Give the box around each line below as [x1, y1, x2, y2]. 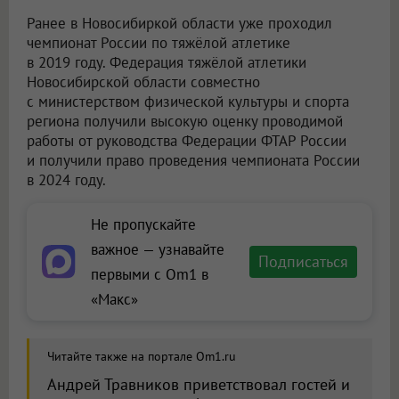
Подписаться [258, 251, 348, 273]
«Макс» [91, 289, 138, 310]
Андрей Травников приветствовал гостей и [47, 374, 350, 395]
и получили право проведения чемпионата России [27, 151, 360, 171]
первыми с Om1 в [91, 265, 208, 285]
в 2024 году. [27, 170, 106, 191]
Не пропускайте [91, 215, 196, 235]
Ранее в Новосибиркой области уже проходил [27, 13, 332, 34]
